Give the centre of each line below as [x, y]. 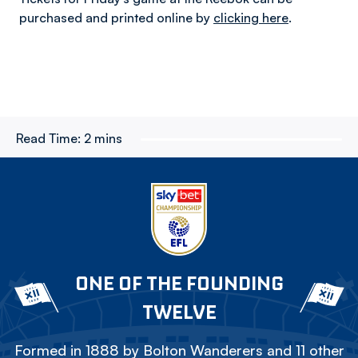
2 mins [103, 138]
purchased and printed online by [116, 18]
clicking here [251, 18]
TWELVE [179, 312]
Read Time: [48, 138]
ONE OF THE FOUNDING [179, 283]
